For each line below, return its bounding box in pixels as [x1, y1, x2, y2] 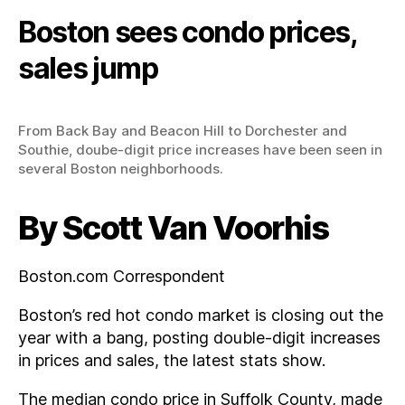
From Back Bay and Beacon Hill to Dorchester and [18, 121, 347, 139]
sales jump [18, 51, 158, 86]
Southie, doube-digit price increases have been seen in [18, 140, 382, 158]
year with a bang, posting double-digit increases [18, 327, 381, 347]
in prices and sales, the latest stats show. [18, 350, 325, 370]
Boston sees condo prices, [18, 14, 357, 50]
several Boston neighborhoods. [18, 159, 223, 177]
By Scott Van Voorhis [18, 207, 329, 248]
